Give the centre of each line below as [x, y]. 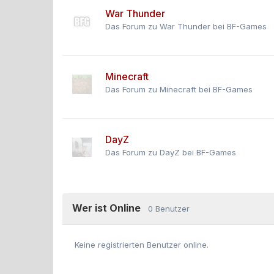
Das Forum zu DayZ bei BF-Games [171, 152]
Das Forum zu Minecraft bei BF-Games [179, 89]
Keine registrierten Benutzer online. [142, 244]
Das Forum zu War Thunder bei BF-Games [186, 26]
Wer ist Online [110, 208]
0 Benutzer [169, 209]
